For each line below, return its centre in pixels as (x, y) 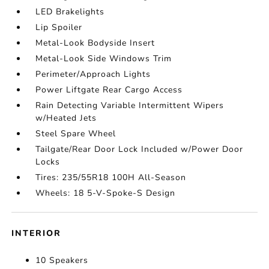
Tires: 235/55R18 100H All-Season (111, 178)
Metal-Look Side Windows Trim (104, 59)
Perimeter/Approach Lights (93, 74)
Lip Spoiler (59, 28)
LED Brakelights (70, 12)
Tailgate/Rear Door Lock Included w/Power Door (140, 150)
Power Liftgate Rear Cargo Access (109, 90)
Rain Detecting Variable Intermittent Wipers (130, 106)
